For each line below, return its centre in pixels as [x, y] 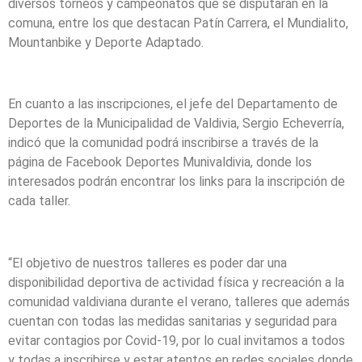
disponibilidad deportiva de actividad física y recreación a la [176, 283]
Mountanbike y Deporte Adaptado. [106, 42]
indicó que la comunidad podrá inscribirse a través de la [163, 143]
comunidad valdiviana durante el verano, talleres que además [179, 302]
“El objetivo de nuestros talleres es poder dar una [147, 263]
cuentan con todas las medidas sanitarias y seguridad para [173, 322]
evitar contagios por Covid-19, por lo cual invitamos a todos [177, 341]
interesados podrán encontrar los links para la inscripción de [177, 182]
